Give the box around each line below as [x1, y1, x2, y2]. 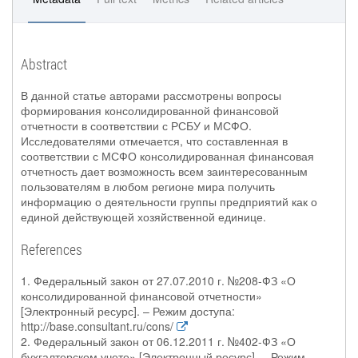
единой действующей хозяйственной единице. [21, 209, 266, 225]
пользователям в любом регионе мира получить [21, 178, 275, 194]
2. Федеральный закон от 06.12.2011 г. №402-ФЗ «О [21, 333, 296, 349]
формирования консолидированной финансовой [21, 102, 279, 118]
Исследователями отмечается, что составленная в [21, 133, 288, 149]
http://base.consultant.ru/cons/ [21, 318, 173, 334]
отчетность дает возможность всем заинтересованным [21, 163, 308, 179]
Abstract [21, 54, 67, 74]
